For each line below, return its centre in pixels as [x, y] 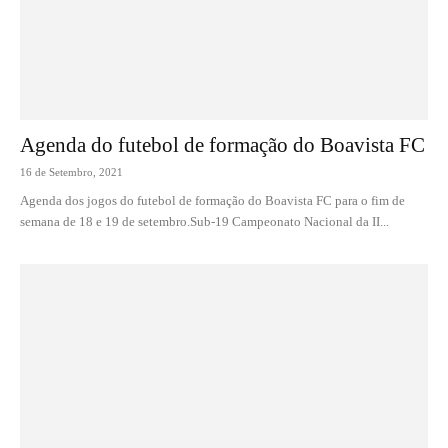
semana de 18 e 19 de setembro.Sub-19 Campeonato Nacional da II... [204, 221]
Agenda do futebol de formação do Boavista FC [222, 144]
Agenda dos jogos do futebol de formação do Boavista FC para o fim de [212, 200]
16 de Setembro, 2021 [71, 171]
